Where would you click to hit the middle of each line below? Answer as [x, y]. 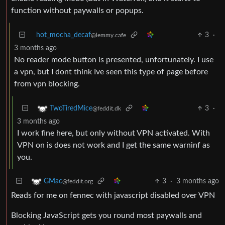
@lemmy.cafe [108, 35]
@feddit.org [78, 181]
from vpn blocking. [47, 84]
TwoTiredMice [71, 108]
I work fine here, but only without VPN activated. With [114, 133]
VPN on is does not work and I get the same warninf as [114, 145]
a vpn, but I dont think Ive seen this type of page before [111, 72]
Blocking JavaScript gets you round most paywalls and [106, 215]
